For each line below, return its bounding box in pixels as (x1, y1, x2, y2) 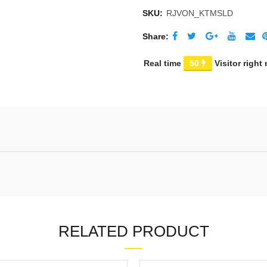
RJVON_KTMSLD (166, 8, 233, 18)
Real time (144, 58, 184, 69)
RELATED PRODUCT (58, 222, 209, 241)
